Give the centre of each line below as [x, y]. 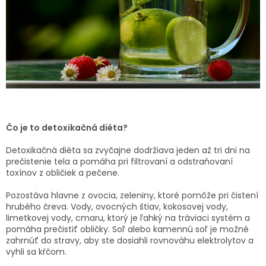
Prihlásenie [34, 76]
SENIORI [28, 20]
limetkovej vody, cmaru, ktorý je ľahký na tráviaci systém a [128, 218]
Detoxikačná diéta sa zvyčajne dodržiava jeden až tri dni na [128, 150]
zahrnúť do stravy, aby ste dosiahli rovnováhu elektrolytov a [130, 240]
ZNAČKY [28, 44]
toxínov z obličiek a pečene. [64, 172]
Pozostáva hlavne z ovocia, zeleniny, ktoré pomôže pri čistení [132, 195]
